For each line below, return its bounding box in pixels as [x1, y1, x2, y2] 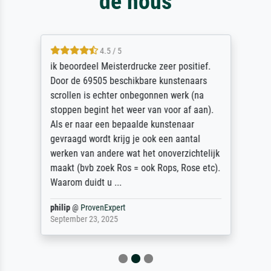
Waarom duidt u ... [50, 177, 122, 189]
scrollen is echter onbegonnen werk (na [50, 90, 204, 102]
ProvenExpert [80, 203, 125, 214]
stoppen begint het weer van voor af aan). [50, 104, 214, 116]
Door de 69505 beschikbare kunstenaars [50, 75, 207, 87]
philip [50, 203, 70, 214]
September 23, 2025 [50, 214, 118, 225]
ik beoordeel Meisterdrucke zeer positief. [50, 60, 211, 73]
